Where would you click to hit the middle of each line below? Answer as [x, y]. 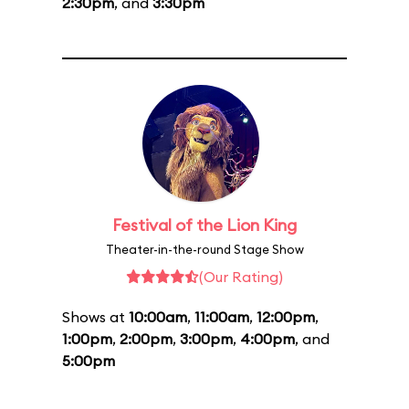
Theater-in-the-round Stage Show [204, 249]
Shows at [95, 317]
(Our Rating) [241, 277]
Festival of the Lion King [204, 225]
